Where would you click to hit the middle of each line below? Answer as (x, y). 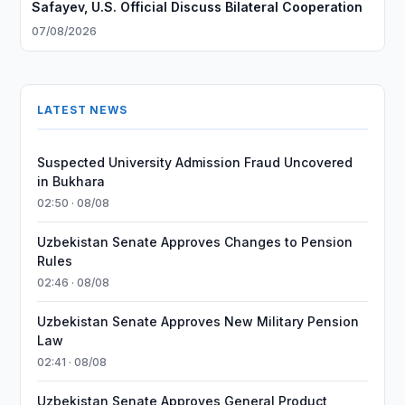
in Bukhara (71, 181)
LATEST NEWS (82, 110)
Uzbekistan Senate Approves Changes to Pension (195, 242)
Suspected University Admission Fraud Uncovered (195, 162)
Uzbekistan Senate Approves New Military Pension (198, 321)
